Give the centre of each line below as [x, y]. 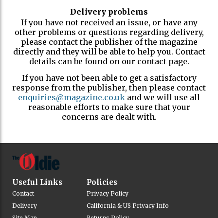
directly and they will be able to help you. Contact [109, 52]
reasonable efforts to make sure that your [109, 107]
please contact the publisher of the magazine [109, 42]
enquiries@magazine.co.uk [72, 97]
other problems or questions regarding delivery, [109, 32]
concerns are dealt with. [109, 117]
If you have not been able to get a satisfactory [109, 78]
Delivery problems [109, 12]
